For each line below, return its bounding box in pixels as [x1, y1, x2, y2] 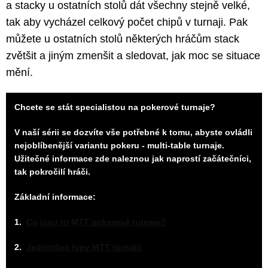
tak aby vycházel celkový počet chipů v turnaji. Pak [6, 16, 248, 28]
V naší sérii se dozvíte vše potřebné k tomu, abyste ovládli [14, 127, 252, 137]
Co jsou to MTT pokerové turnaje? [26, 217, 166, 227]
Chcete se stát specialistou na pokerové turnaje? [14, 102, 215, 112]
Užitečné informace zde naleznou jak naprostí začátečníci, [14, 153, 251, 163]
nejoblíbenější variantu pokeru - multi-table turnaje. [14, 140, 224, 150]
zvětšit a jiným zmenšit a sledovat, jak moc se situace [6, 49, 260, 62]
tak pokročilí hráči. [14, 166, 90, 176]
